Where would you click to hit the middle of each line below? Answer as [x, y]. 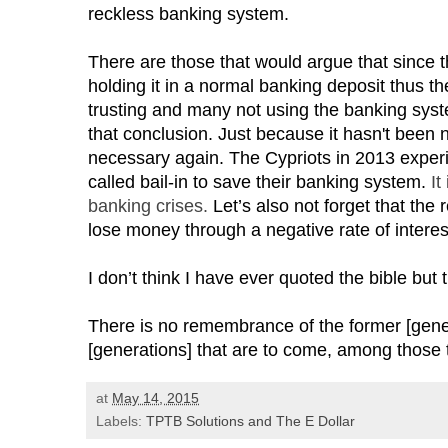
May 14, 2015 [155, 398]
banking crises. [150, 206]
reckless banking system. [188, 14]
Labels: [121, 421]
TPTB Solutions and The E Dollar [250, 421]
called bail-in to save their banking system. [259, 182]
